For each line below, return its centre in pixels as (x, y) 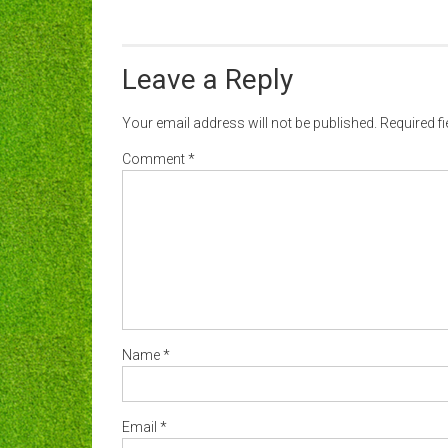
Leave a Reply (207, 79)
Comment (155, 159)
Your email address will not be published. (249, 123)
